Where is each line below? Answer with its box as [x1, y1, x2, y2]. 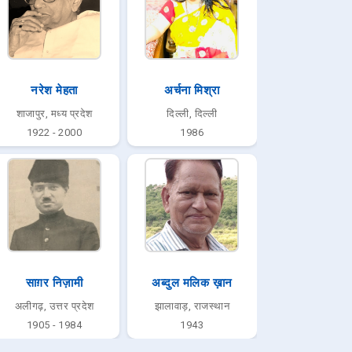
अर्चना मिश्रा [164, 83, 220, 97]
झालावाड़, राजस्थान [154, 300, 230, 312]
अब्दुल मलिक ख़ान [152, 276, 233, 290]
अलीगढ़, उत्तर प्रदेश [14, 300, 94, 312]
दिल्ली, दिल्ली [167, 108, 218, 119]
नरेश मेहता [31, 83, 78, 97]
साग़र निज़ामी [25, 276, 83, 290]
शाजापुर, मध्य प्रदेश [16, 108, 93, 119]
